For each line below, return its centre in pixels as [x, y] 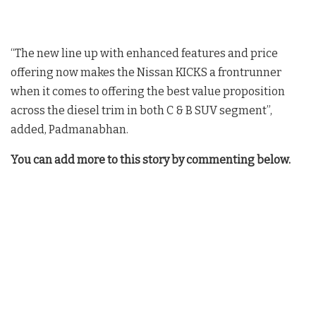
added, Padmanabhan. [69, 130]
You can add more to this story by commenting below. [151, 160]
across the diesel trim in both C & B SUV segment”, [141, 111]
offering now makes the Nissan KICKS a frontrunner [146, 73]
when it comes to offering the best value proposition [148, 92]
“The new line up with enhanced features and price [144, 54]
